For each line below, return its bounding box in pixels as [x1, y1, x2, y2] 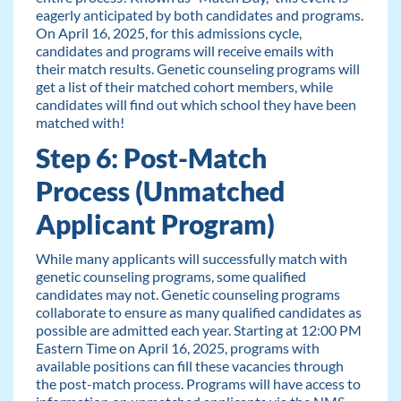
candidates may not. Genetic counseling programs [35, 286, 340, 303]
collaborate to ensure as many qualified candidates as [35, 303, 362, 321]
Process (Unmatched [35, 175, 285, 207]
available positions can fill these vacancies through [35, 357, 344, 375]
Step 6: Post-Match [35, 141, 267, 174]
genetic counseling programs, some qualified [35, 268, 306, 286]
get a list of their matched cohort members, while [35, 77, 333, 95]
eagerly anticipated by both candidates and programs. [35, 5, 363, 23]
